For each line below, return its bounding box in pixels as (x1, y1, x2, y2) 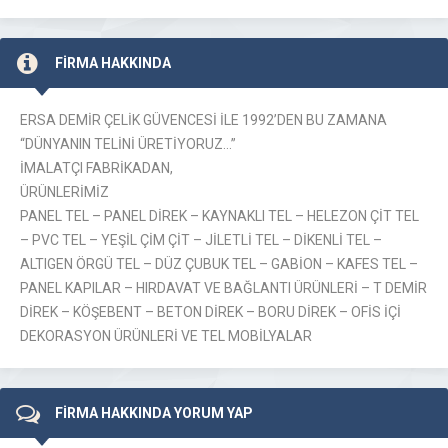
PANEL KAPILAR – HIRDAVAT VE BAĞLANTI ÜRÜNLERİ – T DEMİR (20, 280, 427, 296)
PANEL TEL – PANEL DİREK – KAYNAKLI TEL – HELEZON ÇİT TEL (20, 208, 419, 224)
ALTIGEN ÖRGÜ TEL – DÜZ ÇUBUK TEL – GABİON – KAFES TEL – (20, 256, 418, 272)
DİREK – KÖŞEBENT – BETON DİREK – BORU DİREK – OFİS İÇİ (20, 304, 401, 320)
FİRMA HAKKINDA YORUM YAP (55, 405, 253, 421)
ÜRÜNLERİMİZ (20, 184, 109, 200)
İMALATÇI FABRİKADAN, (20, 160, 173, 176)
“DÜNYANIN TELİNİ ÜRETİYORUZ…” (20, 136, 236, 152)
